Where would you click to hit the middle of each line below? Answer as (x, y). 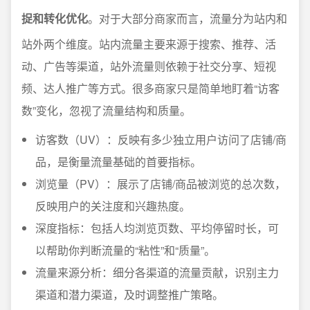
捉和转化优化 (55, 18)
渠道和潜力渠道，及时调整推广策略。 (129, 294)
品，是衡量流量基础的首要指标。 (118, 162)
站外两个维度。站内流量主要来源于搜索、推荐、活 (149, 44)
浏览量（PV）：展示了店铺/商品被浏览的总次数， (161, 184)
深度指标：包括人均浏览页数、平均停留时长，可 (157, 228)
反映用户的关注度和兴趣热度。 (113, 206)
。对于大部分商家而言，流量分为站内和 (188, 18)
